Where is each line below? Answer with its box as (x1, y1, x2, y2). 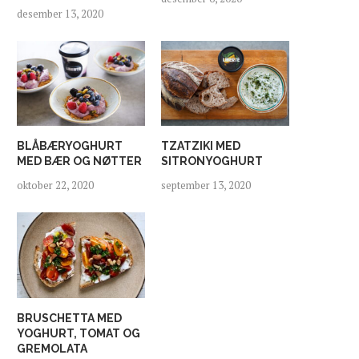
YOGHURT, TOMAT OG (17, 326, 140, 340)
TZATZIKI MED (161, 139, 241, 153)
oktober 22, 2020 (17, 178, 94, 193)
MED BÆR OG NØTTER (17, 155, 142, 168)
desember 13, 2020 (17, 6, 103, 21)
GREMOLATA (17, 341, 87, 355)
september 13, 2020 (161, 178, 252, 193)
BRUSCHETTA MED (17, 311, 122, 325)
